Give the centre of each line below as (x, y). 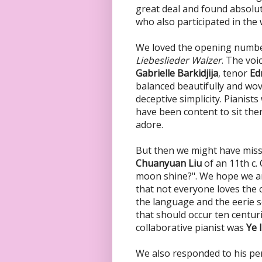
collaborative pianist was (191, 228)
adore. (149, 125)
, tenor (233, 73)
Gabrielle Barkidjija (177, 73)
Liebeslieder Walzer (179, 61)
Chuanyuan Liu (169, 163)
